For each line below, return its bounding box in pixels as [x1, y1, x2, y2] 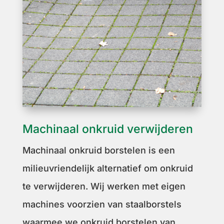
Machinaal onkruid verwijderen [22, 121, 193, 136]
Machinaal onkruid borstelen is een [22, 144, 175, 155]
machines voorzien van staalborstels [22, 198, 181, 209]
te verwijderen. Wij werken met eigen [22, 180, 185, 191]
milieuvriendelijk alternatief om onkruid [22, 162, 193, 173]
